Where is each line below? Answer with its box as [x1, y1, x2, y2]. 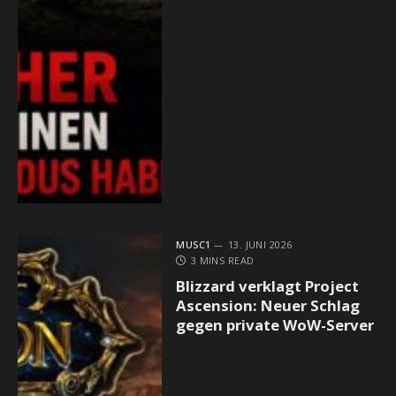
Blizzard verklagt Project [176, 276, 360, 297]
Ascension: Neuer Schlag [176, 295, 361, 316]
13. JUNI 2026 [227, 238, 293, 252]
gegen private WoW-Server [176, 315, 375, 336]
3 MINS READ [190, 254, 255, 268]
